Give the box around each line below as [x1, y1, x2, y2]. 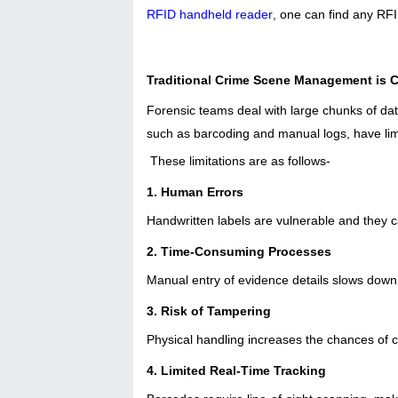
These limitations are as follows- [147, 153, 330, 168]
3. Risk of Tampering [147, 303, 271, 318]
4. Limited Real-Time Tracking [147, 362, 326, 378]
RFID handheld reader [147, 6, 273, 21]
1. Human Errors [147, 184, 243, 199]
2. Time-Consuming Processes [147, 243, 331, 259]
